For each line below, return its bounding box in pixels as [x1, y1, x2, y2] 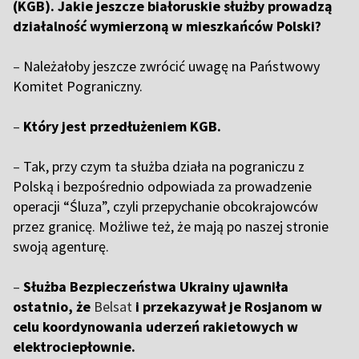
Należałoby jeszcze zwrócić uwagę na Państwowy [20, 57, 320, 76]
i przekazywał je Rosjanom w [132, 297, 322, 317]
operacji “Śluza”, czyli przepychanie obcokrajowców [13, 197, 318, 216]
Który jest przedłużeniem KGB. [20, 117, 221, 136]
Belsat [94, 297, 132, 317]
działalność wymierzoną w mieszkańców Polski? [13, 17, 321, 36]
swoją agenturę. [13, 237, 112, 256]
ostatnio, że [13, 297, 94, 317]
